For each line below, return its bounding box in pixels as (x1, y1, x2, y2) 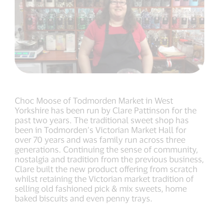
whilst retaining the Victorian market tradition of (15, 174, 194, 184)
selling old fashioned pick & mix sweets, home (15, 183, 187, 194)
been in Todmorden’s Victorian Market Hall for (15, 125, 186, 135)
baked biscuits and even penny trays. (15, 193, 153, 203)
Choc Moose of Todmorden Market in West (15, 95, 173, 106)
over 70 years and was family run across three (15, 134, 185, 145)
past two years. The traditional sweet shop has (15, 115, 189, 125)
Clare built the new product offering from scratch (15, 164, 197, 174)
